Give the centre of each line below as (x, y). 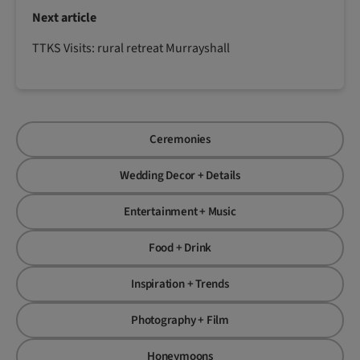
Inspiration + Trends (180, 284)
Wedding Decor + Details (180, 176)
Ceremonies (180, 140)
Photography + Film (180, 321)
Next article (64, 18)
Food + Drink (180, 248)
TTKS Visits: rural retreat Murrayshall (131, 49)
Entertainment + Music (180, 212)
